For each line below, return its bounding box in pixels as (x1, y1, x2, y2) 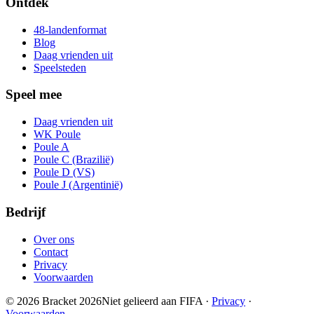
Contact (34, 245, 68, 258)
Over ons (34, 233, 74, 245)
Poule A (34, 141, 69, 153)
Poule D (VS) (34, 166, 95, 179)
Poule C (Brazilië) (34, 153, 114, 166)
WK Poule (34, 128, 81, 141)
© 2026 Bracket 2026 (6, 294, 102, 307)
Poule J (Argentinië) (34, 179, 123, 191)
